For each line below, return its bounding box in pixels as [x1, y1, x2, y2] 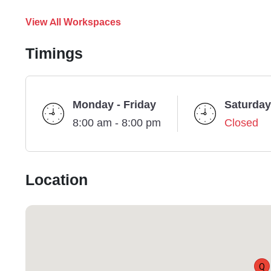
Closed [224, 116, 258, 130]
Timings [25, 44, 83, 64]
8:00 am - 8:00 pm [73, 116, 161, 130]
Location [25, 171, 88, 191]
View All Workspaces [25, 16, 126, 29]
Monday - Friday [73, 98, 156, 112]
